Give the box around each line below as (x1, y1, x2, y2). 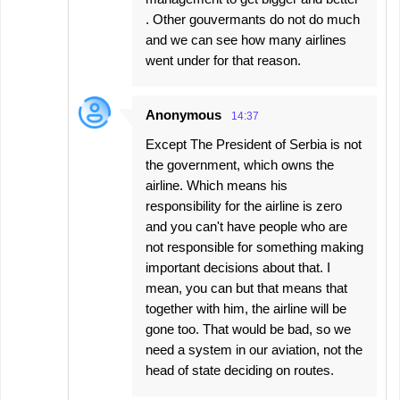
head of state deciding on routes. (146, 362, 334, 379)
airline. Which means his (146, 178, 287, 194)
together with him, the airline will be (146, 301, 346, 317)
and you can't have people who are (146, 219, 347, 235)
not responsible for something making (146, 239, 363, 255)
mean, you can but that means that (146, 280, 347, 296)
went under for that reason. (146, 53, 301, 69)
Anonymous (146, 107, 221, 123)
